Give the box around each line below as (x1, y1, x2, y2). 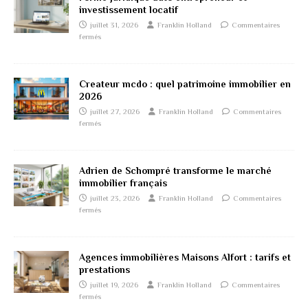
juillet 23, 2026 (90, 194, 140, 203)
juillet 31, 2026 (90, 21, 138, 30)
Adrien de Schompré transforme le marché (79, 165, 272, 177)
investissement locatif (79, 4, 178, 16)
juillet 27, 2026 (90, 107, 140, 116)
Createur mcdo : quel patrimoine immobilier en (79, 78, 291, 90)
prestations (79, 264, 130, 276)
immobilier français (79, 177, 167, 189)
